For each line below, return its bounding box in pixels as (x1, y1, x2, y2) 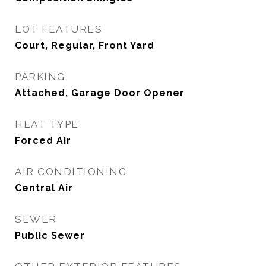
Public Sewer (15, 230, 85, 241)
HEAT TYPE (15, 118, 79, 130)
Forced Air (15, 135, 71, 146)
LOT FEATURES (15, 23, 102, 35)
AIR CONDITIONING (15, 166, 126, 178)
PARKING (15, 71, 65, 83)
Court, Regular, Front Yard (15, 40, 154, 51)
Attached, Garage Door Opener (15, 87, 185, 99)
